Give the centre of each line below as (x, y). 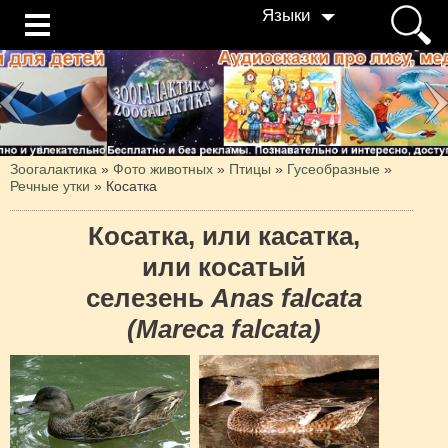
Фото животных (163, 168)
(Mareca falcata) (224, 328)
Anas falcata (286, 297)
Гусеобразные (333, 168)
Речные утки (50, 185)
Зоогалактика (53, 168)
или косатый (224, 266)
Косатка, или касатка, (224, 235)
